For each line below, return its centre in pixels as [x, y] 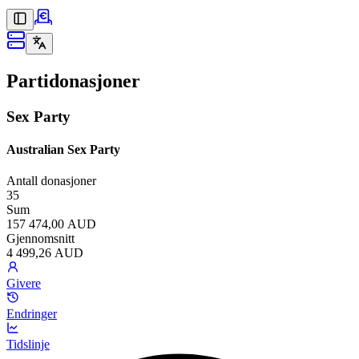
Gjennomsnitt [40, 239]
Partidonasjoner [73, 81]
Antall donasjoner [51, 181]
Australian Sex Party [63, 150]
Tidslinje [28, 345]
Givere [24, 284]
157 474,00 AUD [51, 224]
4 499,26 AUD [45, 253]
